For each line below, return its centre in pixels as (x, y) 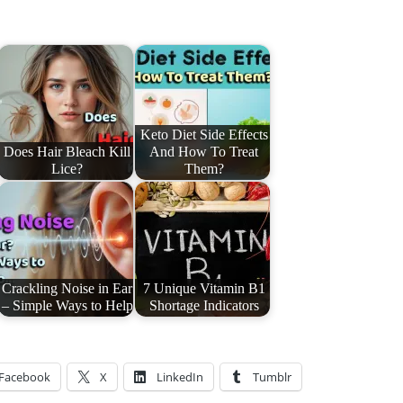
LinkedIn (180, 376)
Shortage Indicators (204, 305)
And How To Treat (204, 152)
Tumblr (272, 376)
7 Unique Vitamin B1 (204, 288)
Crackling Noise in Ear (67, 288)
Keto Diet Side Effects (204, 134)
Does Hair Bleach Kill (67, 152)
